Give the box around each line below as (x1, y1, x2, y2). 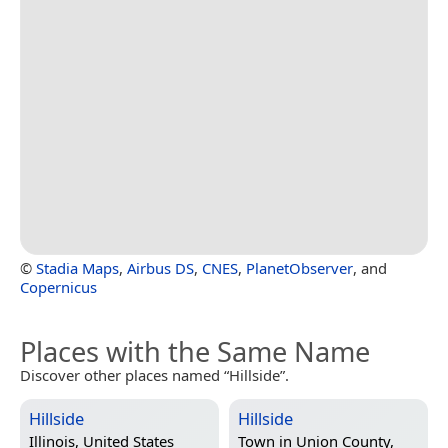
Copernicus (20, 276, 97, 297)
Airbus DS (127, 257, 194, 278)
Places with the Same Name (20, 332, 370, 370)
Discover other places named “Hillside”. (20, 364, 289, 385)
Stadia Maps (36, 257, 119, 278)
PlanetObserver (246, 257, 353, 278)
